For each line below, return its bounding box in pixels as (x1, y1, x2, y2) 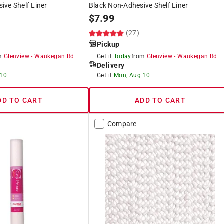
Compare (107, 119, 137, 128)
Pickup (96, 40, 120, 48)
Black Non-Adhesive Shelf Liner (88, 1, 188, 9)
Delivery (96, 61, 125, 69)
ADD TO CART (135, 96, 186, 104)
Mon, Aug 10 (113, 71, 150, 79)
